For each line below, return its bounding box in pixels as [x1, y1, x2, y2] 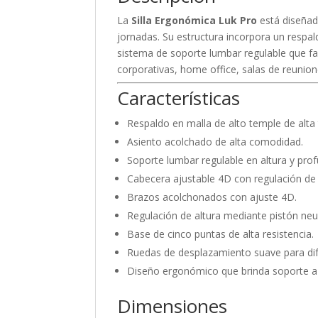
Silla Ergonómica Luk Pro [131, 13, 258, 27]
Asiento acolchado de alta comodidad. [127, 135, 304, 148]
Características [117, 85, 241, 111]
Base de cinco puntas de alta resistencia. [127, 227, 314, 241]
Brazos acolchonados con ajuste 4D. [127, 190, 297, 204]
